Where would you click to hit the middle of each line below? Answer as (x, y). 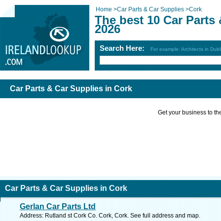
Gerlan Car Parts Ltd (58, 206)
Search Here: (125, 48)
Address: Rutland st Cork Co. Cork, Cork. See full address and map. (110, 216)
